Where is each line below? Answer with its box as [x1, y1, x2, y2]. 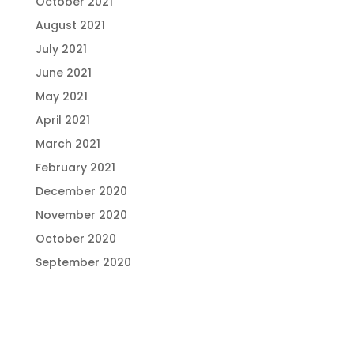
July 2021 [35, 41, 87, 57]
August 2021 [35, 17, 105, 33]
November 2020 [35, 207, 127, 223]
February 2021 [35, 160, 115, 175]
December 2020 [35, 183, 127, 199]
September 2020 [35, 254, 131, 270]
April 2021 [35, 112, 90, 128]
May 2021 [35, 88, 88, 104]
